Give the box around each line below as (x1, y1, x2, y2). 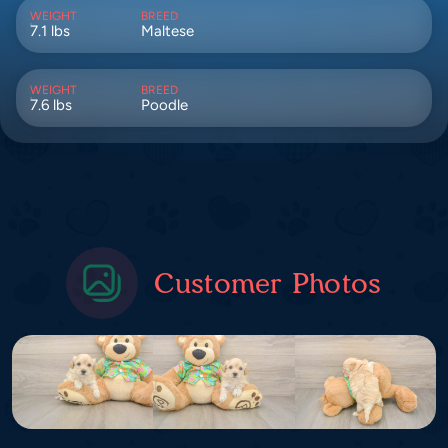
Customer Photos (154, 266, 382, 301)
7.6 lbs (30, 96, 72, 115)
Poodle (140, 96, 188, 115)
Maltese (140, 22, 194, 41)
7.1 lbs (30, 22, 70, 41)
